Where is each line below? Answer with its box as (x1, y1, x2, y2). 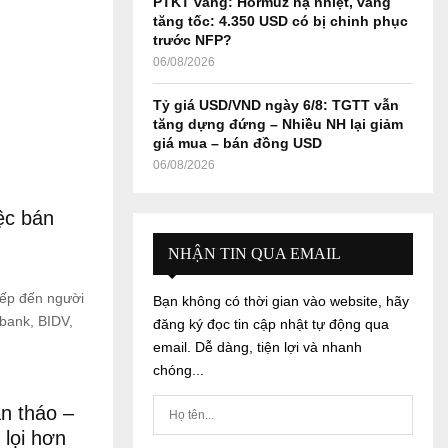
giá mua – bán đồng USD (153, 135, 322, 151)
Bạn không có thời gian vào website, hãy (153, 293, 409, 309)
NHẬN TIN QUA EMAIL (168, 245, 341, 262)
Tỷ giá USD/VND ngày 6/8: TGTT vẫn (153, 97, 399, 113)
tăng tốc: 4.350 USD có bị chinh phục (153, 13, 408, 29)
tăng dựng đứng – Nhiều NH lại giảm (153, 116, 403, 132)
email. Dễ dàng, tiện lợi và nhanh (153, 339, 362, 355)
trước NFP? (153, 32, 232, 48)
